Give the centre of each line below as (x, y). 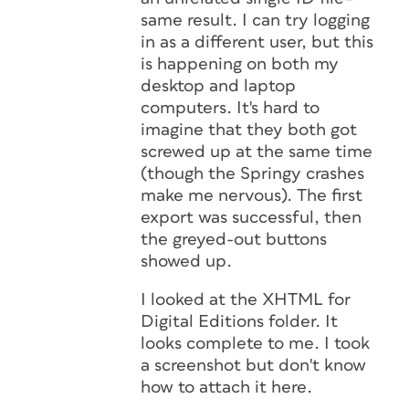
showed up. (186, 262)
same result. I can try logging (255, 21)
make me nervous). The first (252, 196)
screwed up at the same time (257, 152)
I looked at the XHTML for (246, 300)
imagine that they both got (249, 130)
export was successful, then (251, 218)
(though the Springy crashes (252, 174)
